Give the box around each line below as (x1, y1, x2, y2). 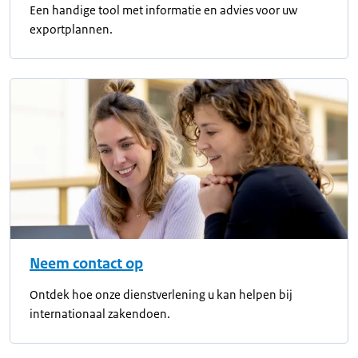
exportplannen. (30, 22, 113, 38)
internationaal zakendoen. (30, 306, 170, 322)
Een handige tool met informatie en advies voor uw (30, 2, 297, 18)
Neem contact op (30, 254, 143, 274)
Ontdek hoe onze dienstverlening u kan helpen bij (30, 287, 292, 303)
